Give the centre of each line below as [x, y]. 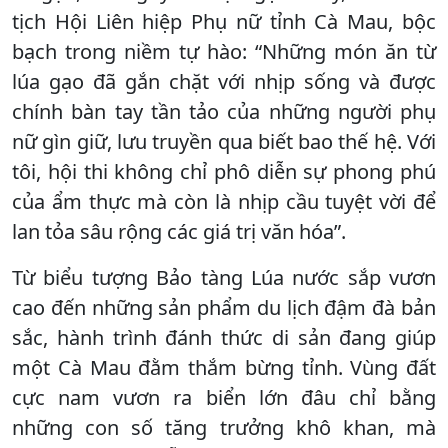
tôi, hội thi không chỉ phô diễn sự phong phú [224, 171]
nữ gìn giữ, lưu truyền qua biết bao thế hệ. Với [224, 141]
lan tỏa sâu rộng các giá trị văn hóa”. [179, 231]
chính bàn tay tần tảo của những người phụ [224, 111]
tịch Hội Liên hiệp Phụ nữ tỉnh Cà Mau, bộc [224, 21]
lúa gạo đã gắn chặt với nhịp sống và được [224, 81]
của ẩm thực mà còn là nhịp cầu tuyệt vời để [224, 201]
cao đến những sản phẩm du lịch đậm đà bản [224, 307]
